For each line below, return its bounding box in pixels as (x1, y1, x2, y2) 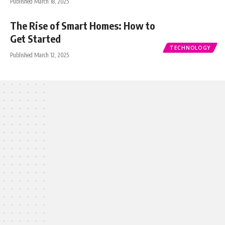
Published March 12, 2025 (10, 51, 69, 59)
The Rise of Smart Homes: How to (10, 19, 155, 32)
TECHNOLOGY (170, 44, 210, 51)
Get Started (10, 32, 61, 45)
